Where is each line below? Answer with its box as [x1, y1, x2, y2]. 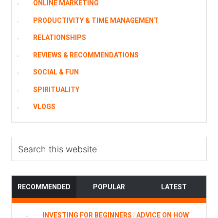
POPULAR [92, 182, 125, 191]
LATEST [161, 182, 187, 191]
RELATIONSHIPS [33, 34, 87, 42]
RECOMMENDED [18, 182, 71, 191]
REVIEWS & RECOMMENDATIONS [33, 51, 139, 59]
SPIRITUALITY [33, 85, 80, 93]
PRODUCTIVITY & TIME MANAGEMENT [33, 16, 159, 24]
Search [10, 137, 36, 147]
